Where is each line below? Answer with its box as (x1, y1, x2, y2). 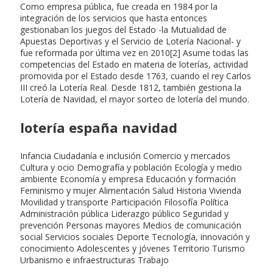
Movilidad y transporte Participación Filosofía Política (20, 196, 229, 208)
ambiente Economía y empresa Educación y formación (20, 172, 236, 185)
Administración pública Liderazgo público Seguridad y (20, 207, 229, 219)
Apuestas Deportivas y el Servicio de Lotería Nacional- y (20, 35, 241, 47)
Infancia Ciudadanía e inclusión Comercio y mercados (20, 149, 230, 161)
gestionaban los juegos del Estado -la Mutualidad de (20, 23, 227, 35)
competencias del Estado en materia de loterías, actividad (20, 58, 248, 70)
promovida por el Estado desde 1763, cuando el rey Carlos (20, 69, 251, 82)
